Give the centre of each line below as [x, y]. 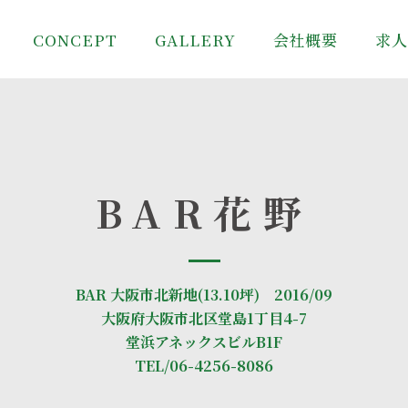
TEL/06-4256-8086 [204, 366]
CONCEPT [75, 40]
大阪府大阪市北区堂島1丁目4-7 [204, 318]
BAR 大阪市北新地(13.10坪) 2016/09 [204, 295]
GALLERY [195, 40]
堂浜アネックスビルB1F [204, 342]
